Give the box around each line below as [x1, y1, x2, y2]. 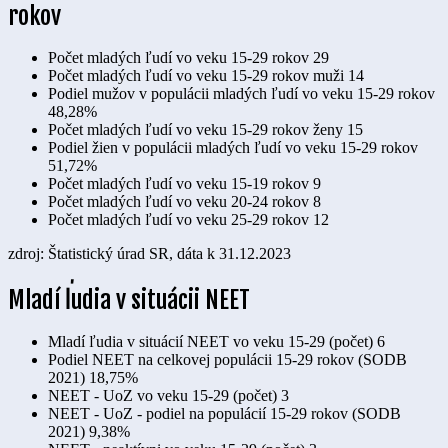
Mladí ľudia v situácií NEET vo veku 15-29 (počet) [48, 333, 373, 351]
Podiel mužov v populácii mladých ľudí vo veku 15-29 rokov [48, 85, 435, 103]
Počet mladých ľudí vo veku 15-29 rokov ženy [48, 121, 343, 139]
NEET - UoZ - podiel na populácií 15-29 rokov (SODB [48, 405, 401, 423]
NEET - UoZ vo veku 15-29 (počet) [48, 387, 277, 405]
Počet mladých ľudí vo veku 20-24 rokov [48, 193, 309, 211]
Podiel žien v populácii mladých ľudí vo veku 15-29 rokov [48, 139, 418, 157]
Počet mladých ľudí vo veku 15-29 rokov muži [48, 67, 344, 85]
